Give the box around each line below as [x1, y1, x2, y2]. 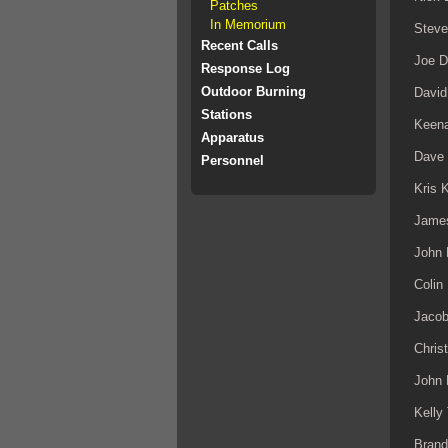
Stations [201, 107, 252, 122]
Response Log [201, 61, 290, 76]
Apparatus [201, 130, 264, 145]
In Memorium [210, 17, 286, 32]
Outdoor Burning [201, 84, 306, 99]
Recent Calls [201, 38, 278, 53]
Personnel [201, 153, 264, 168]
